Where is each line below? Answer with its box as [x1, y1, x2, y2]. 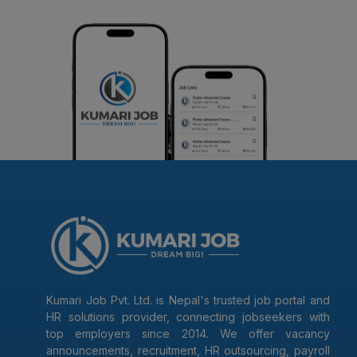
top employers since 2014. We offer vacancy [46, 327, 330, 341]
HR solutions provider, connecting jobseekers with [46, 310, 330, 324]
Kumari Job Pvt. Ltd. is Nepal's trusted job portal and [46, 293, 330, 308]
